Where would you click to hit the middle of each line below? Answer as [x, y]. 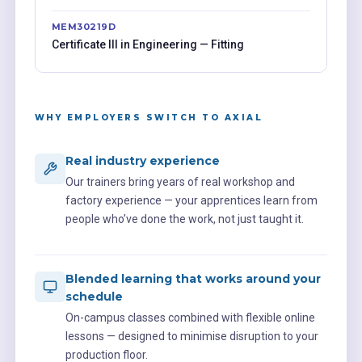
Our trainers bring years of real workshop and [180, 181]
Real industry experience [142, 160]
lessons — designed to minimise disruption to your [192, 336]
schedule [94, 296]
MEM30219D [84, 26]
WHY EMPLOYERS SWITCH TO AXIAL [149, 117]
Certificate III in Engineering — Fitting [147, 44]
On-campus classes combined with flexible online [190, 317]
